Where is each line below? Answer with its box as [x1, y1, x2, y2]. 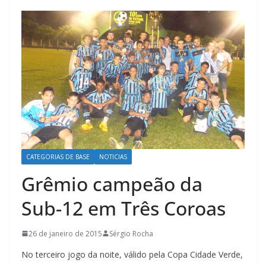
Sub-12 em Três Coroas [21, 195, 226, 221]
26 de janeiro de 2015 [28, 228, 102, 239]
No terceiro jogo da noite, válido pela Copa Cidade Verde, [21, 248, 243, 260]
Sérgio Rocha [109, 228, 153, 239]
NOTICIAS [99, 152, 127, 161]
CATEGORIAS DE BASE [26, 152, 90, 161]
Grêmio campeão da [21, 170, 202, 197]
